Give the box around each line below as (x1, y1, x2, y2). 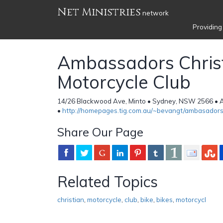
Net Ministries (57, 5, 141, 19)
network (141, 9, 169, 17)
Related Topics (57, 172, 158, 191)
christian (57, 195, 84, 204)
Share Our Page (57, 124, 143, 139)
